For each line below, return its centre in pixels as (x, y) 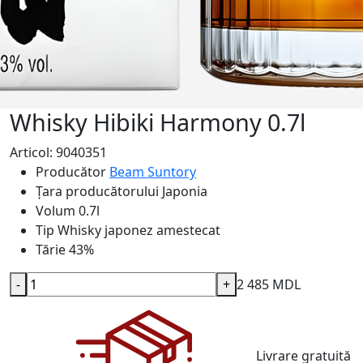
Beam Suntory (153, 172)
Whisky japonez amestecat (139, 230)
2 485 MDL (269, 284)
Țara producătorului (97, 191)
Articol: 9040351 (58, 152)
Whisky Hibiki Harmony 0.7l (158, 122)
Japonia (185, 191)
